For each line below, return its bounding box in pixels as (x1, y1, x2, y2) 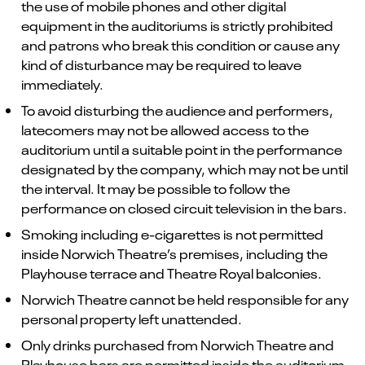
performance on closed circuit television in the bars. (21, 199, 347, 218)
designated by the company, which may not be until (21, 160, 348, 178)
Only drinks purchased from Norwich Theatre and (21, 336, 334, 354)
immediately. (21, 75, 103, 94)
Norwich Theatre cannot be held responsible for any (21, 290, 349, 309)
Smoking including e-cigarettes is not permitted (21, 225, 323, 244)
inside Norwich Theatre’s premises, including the (21, 244, 328, 263)
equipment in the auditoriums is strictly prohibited (21, 16, 333, 35)
